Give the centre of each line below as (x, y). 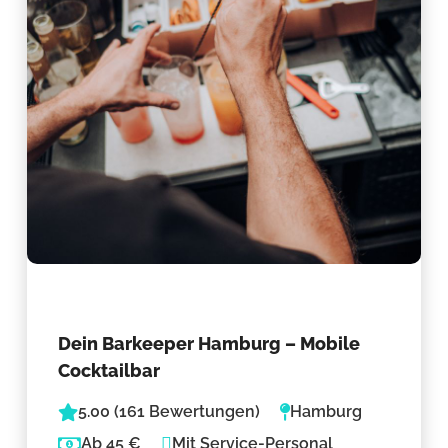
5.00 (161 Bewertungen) (169, 412)
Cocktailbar (109, 370)
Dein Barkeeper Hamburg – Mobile (209, 343)
